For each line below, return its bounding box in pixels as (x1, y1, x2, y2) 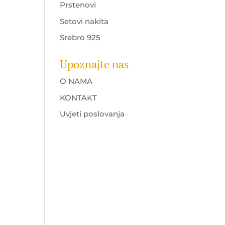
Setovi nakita (60, 16, 109, 26)
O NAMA (60, 76, 93, 86)
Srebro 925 (60, 33, 101, 42)
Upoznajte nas (60, 57, 130, 71)
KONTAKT (60, 92, 97, 102)
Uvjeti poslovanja (60, 109, 125, 119)
